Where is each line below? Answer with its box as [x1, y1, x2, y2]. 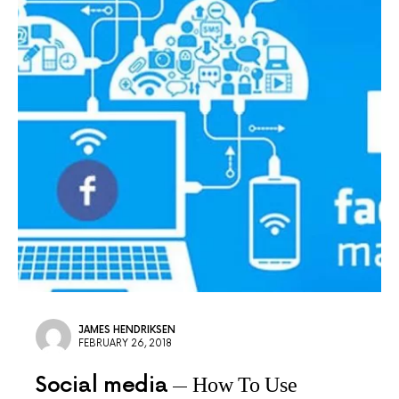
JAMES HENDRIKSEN [78, 324, 175, 336]
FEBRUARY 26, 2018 [78, 338, 172, 349]
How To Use [192, 373, 297, 396]
